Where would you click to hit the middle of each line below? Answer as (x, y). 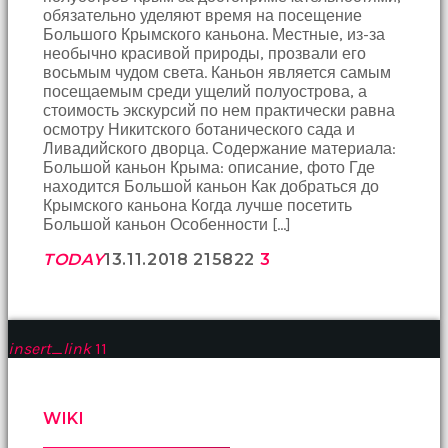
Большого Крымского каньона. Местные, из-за (214, 35)
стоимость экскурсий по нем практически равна (219, 111)
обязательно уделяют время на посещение (202, 16)
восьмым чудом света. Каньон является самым (217, 73)
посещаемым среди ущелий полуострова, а (205, 92)
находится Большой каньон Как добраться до (211, 187)
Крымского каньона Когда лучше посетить (197, 206)
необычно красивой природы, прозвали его (204, 54)
